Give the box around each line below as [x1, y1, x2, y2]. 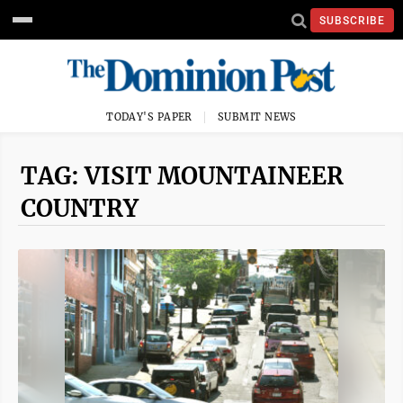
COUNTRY [21, 193, 139, 223]
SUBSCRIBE [319, 13, 385, 27]
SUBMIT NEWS [218, 111, 297, 123]
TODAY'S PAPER [106, 111, 193, 123]
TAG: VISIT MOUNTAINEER [21, 161, 344, 191]
